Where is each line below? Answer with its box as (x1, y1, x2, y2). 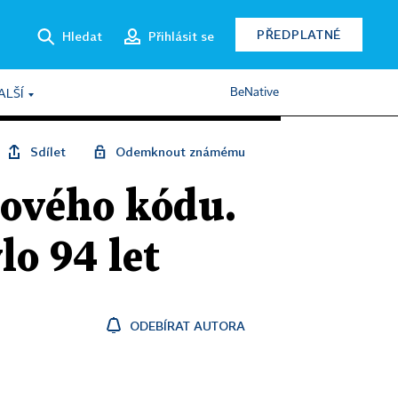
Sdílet (30, 144, 66, 159)
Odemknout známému (115, 144, 245, 159)
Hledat (62, 28, 102, 44)
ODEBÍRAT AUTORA (130, 318, 245, 333)
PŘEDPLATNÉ (257, 27, 341, 42)
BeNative (230, 86, 279, 99)
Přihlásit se (148, 28, 214, 44)
